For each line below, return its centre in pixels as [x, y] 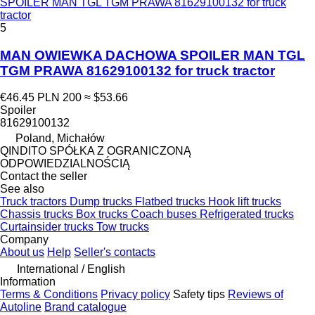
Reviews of [256, 295]
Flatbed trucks [172, 202]
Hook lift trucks [245, 202]
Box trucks [103, 214]
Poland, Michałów [60, 139]
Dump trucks [102, 202]
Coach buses [165, 214]
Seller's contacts [115, 252]
